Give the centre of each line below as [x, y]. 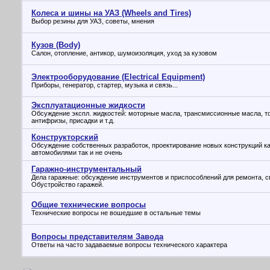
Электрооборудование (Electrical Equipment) [118, 77]
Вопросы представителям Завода [97, 237]
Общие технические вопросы [89, 205]
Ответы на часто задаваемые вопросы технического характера [129, 245]
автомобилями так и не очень [77, 152]
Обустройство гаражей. [67, 184]
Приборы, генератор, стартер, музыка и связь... [105, 85]
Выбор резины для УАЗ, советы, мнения [93, 21]
